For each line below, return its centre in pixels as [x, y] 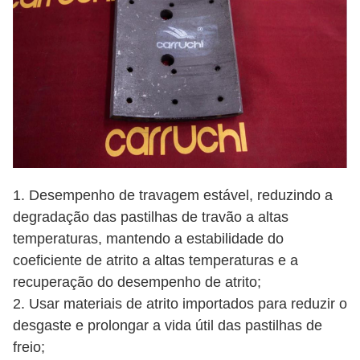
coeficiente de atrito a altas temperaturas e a [155, 261]
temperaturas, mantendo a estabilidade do [148, 239]
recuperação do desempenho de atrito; [137, 282]
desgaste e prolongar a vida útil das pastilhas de [168, 326]
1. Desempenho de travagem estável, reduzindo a [173, 196]
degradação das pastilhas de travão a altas [151, 217]
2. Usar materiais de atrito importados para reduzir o [180, 304]
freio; [29, 348]
